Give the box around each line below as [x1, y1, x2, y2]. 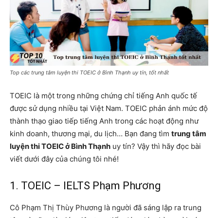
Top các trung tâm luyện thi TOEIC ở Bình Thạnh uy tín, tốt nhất [10, 69, 169, 76]
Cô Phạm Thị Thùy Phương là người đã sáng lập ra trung [10, 202, 201, 212]
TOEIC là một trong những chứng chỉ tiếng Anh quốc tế [10, 91, 197, 100]
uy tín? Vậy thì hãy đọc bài [110, 141, 201, 151]
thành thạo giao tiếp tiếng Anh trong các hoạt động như [10, 116, 199, 126]
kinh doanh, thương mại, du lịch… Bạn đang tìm [10, 128, 171, 138]
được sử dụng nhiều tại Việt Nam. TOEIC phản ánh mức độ [10, 103, 208, 113]
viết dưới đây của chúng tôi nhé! [10, 154, 119, 163]
